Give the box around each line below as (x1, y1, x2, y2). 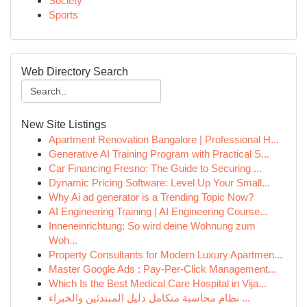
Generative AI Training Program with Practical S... (49, 148, 269, 160)
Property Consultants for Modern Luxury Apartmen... (49, 249, 282, 260)
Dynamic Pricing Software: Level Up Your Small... (49, 177, 270, 188)
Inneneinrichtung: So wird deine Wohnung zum (49, 220, 256, 232)
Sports (49, 9, 78, 21)
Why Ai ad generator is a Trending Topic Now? (49, 191, 254, 203)
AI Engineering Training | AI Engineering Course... (49, 206, 268, 217)
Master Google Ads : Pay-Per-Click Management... (49, 263, 276, 275)
